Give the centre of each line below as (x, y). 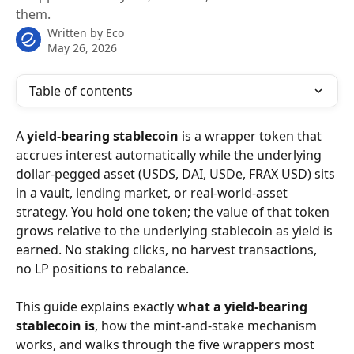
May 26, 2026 (82, 48)
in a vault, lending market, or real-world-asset (153, 193)
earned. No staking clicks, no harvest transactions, (168, 250)
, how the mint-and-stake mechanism (207, 326)
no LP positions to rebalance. (102, 269)
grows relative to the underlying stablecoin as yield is (176, 231)
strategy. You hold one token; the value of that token (174, 212)
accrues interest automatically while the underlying (170, 155)
